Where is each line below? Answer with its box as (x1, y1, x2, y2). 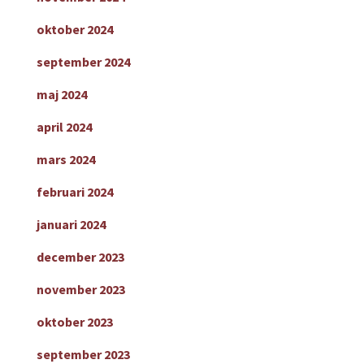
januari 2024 (36, 216, 106, 233)
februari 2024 (36, 184, 113, 201)
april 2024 (36, 119, 92, 136)
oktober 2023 (36, 314, 113, 331)
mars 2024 (36, 151, 95, 168)
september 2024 (36, 54, 130, 71)
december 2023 (36, 249, 124, 266)
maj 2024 (36, 86, 87, 103)
